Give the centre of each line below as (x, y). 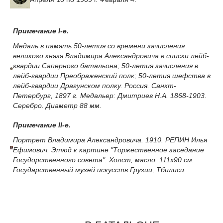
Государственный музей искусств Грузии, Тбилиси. (100, 169)
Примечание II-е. (43, 125)
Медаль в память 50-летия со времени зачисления (99, 46)
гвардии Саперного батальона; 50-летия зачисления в (106, 65)
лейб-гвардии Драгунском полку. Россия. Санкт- (95, 85)
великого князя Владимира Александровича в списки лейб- (111, 56)
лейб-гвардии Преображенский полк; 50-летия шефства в (112, 75)
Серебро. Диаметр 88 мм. (57, 105)
